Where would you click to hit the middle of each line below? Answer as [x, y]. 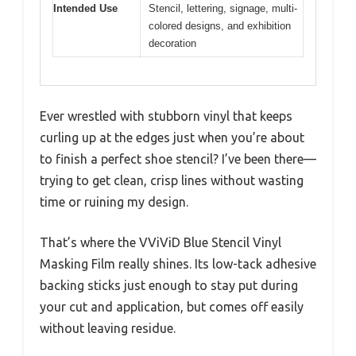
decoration [172, 44]
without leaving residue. [108, 328]
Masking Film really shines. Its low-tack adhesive [178, 263]
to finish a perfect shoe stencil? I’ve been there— [178, 159]
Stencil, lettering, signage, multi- [223, 9]
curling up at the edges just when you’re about [172, 137]
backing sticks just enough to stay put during [169, 285]
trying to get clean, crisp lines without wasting [172, 180]
